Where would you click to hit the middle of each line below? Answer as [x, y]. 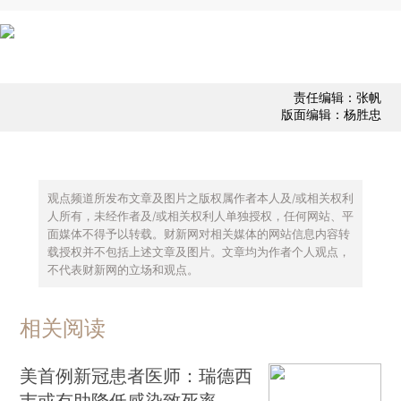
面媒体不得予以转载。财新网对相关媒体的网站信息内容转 [198, 233]
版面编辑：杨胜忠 [331, 115]
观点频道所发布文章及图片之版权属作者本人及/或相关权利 [200, 197]
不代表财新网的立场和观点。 [123, 269]
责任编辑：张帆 [337, 98]
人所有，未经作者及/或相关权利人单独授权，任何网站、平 [200, 215]
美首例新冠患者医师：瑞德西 [137, 376]
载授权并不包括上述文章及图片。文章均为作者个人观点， [198, 251]
